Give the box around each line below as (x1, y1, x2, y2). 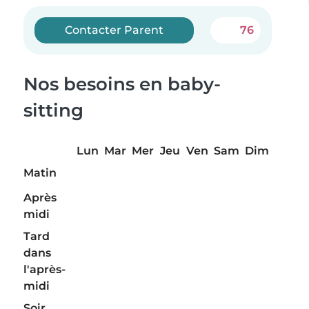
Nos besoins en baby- (23, 73, 221, 95)
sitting (23, 99, 83, 121)
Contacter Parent (65, 23, 164, 37)
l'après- (23, 263, 66, 277)
